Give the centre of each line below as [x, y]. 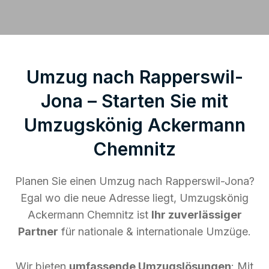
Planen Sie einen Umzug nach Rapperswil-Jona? [134, 181]
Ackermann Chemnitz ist [89, 214]
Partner [38, 231]
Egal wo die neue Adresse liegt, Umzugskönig [134, 198]
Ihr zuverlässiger [196, 214]
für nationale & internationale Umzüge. [155, 231]
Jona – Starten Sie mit [134, 101]
